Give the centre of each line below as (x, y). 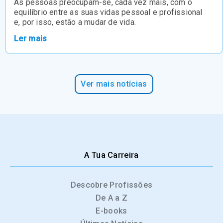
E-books (111, 211)
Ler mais (31, 39)
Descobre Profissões (111, 185)
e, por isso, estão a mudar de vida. (75, 22)
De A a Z (111, 198)
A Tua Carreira (111, 155)
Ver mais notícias (114, 84)
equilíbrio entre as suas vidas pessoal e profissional (108, 12)
